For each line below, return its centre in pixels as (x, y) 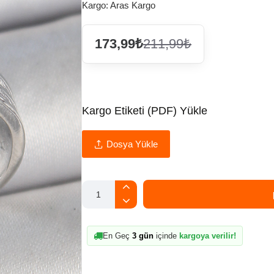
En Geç (117, 236)
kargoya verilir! (208, 236)
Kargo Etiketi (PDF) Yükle (145, 111)
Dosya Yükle (132, 144)
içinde (166, 236)
